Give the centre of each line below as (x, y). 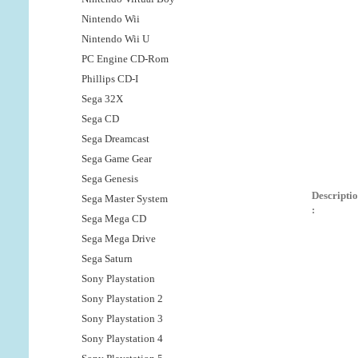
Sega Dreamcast (115, 139)
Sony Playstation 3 (122, 319)
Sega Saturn (107, 259)
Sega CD (100, 119)
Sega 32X (102, 99)
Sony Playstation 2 (122, 299)
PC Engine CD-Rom (125, 59)
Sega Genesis (110, 179)
